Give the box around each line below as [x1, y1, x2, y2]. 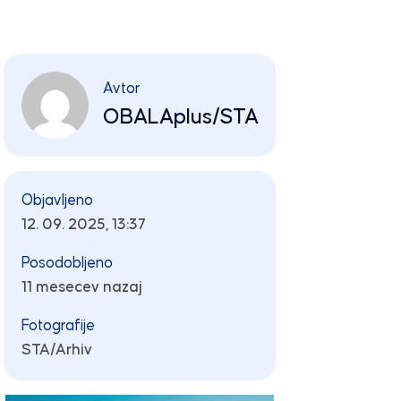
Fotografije [21, 318, 95, 334]
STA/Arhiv [21, 342, 92, 358]
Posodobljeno [21, 255, 113, 271]
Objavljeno [21, 192, 93, 209]
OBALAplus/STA [102, 106, 259, 128]
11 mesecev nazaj [21, 279, 142, 295]
